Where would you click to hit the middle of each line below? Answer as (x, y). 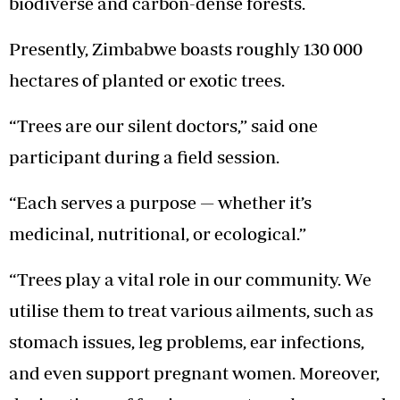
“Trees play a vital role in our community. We (190, 279)
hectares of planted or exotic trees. (147, 79)
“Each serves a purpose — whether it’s (160, 202)
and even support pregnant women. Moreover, (194, 372)
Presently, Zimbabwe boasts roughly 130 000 (186, 48)
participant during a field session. (144, 156)
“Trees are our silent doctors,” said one (163, 125)
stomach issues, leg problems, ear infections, (187, 341)
